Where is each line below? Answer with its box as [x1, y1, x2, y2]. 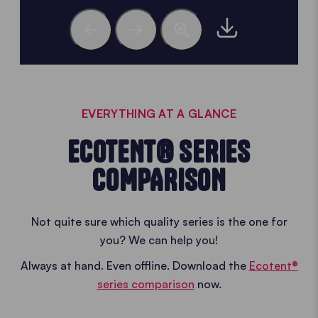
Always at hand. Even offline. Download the [20, 258, 249, 273]
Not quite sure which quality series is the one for [31, 214, 287, 229]
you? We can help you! [100, 233, 218, 247]
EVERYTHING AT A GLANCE [81, 106, 237, 121]
